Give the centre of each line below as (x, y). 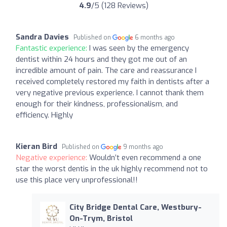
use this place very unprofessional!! (77, 180)
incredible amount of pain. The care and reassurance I (106, 71)
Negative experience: (52, 158)
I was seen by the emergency (139, 48)
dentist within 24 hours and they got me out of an (101, 60)
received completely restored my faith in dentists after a (112, 82)
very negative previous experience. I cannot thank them (110, 93)
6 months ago (155, 38)
